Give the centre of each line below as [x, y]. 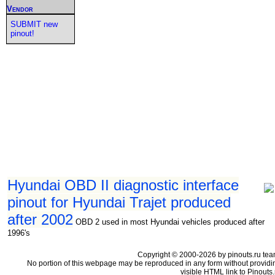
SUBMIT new [34, 24]
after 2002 [40, 219]
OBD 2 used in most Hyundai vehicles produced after [170, 222]
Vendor [20, 9]
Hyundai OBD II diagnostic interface [123, 185]
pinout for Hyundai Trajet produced [119, 202]
